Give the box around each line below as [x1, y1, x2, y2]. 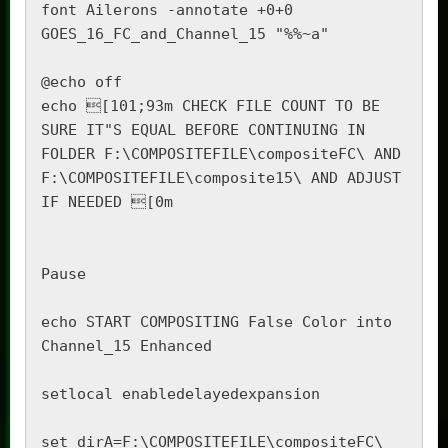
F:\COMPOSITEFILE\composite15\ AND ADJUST [41, 168, 401, 187]
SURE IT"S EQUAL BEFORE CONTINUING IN [41, 120, 365, 139]
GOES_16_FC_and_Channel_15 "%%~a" [41, 24, 329, 43]
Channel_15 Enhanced [41, 336, 212, 355]
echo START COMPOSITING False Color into [41, 312, 392, 331]
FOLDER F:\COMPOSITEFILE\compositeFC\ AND [41, 144, 401, 163]
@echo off [41, 72, 122, 91]
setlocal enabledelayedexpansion [41, 384, 320, 403]
